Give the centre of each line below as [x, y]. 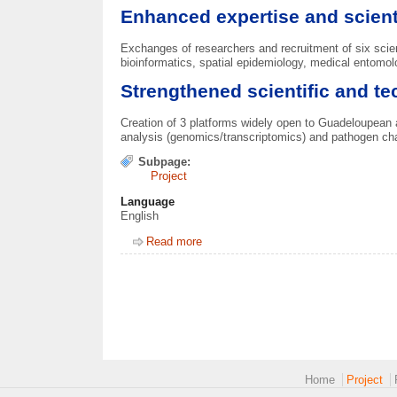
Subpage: [165, 161]
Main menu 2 [148, 375]
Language [148, 201]
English [140, 215]
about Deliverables [250, 242]
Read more [175, 242]
